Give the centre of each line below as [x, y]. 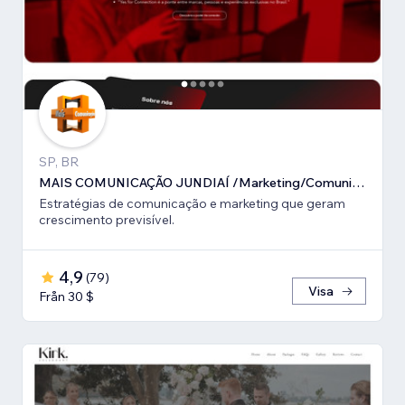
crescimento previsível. [107, 220]
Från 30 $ [66, 297]
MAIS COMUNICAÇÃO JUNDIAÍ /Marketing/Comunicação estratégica [358, 183]
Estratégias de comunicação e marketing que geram [192, 204]
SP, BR [59, 162]
